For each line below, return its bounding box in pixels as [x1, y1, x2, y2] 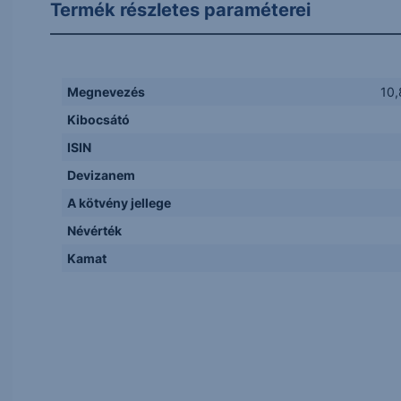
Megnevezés [66, 84, 145, 99]
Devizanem [66, 167, 135, 183]
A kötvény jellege [66, 195, 171, 210]
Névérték [66, 223, 122, 238]
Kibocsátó [66, 112, 130, 127]
